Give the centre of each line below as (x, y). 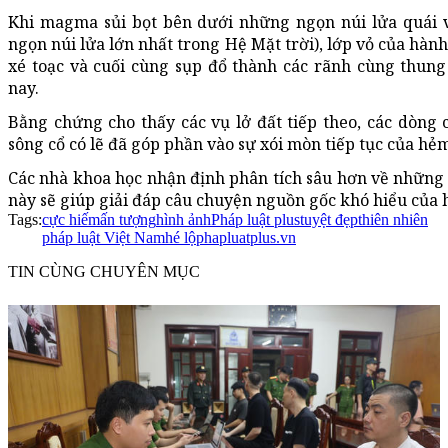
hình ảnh (183, 220)
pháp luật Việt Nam (103, 238)
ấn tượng (128, 220)
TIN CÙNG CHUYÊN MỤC (104, 272)
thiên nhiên (393, 220)
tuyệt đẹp (329, 220)
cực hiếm (71, 220)
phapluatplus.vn (246, 238)
